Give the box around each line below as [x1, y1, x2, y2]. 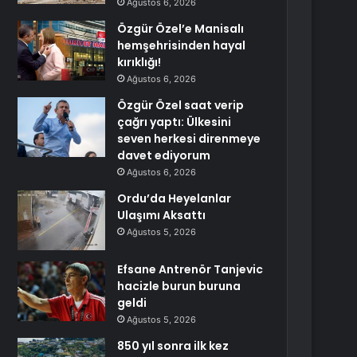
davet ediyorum [117, 147, 211, 163]
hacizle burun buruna [117, 278, 241, 294]
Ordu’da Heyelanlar [117, 190, 232, 206]
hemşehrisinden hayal [117, 37, 246, 53]
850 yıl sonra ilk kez [117, 338, 229, 354]
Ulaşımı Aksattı [117, 207, 206, 223]
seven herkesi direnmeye [117, 131, 261, 147]
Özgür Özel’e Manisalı [117, 21, 245, 37]
